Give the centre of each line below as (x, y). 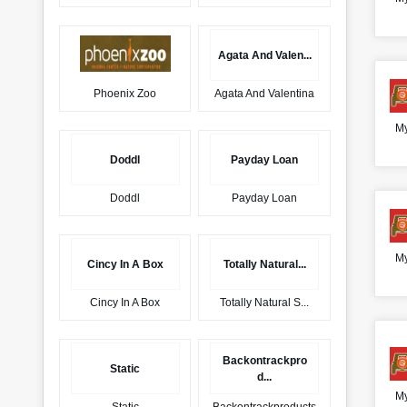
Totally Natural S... (265, 303)
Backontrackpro (264, 360)
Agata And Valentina (265, 94)
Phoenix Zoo (125, 94)
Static (125, 368)
